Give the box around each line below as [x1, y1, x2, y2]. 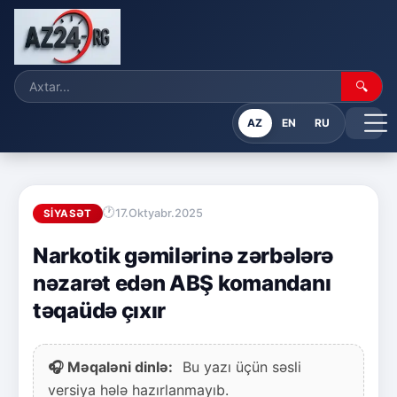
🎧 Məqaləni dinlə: [48, 357, 173, 376]
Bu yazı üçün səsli [178, 357, 301, 376]
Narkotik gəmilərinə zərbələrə [33, 242, 333, 269]
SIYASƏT [43, 206, 92, 220]
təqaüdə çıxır [33, 297, 167, 323]
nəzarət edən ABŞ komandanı [33, 269, 331, 296]
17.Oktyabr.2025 [114, 206, 203, 221]
